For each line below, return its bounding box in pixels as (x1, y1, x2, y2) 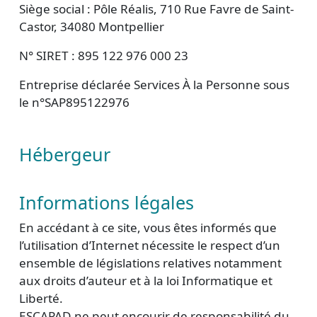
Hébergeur (19, 142, 110, 166)
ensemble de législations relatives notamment (19, 255, 282, 271)
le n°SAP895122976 (19, 94, 129, 110)
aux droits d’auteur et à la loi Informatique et (19, 272, 272, 289)
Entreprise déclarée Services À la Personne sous (19, 76, 289, 93)
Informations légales (19, 190, 194, 214)
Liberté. (19, 290, 63, 306)
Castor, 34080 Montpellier (19, 18, 164, 35)
